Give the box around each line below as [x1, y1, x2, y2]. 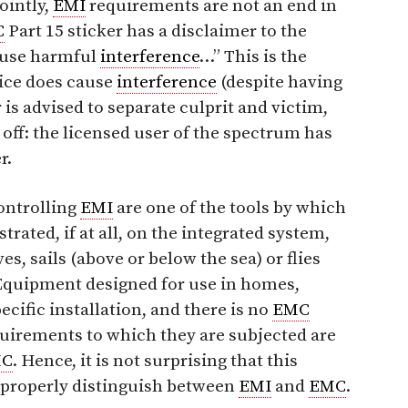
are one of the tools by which [113, 197, 346, 219]
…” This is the [199, 46, 307, 67]
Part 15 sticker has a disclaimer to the [5, 20, 307, 42]
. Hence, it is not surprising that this [13, 350, 298, 372]
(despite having [217, 71, 342, 93]
